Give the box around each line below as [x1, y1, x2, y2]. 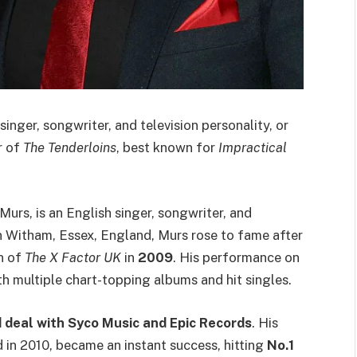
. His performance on [173, 249, 300, 265]
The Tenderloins [23, 139, 116, 156]
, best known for [116, 139, 218, 156]
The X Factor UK [25, 249, 121, 265]
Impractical [218, 139, 287, 156]
